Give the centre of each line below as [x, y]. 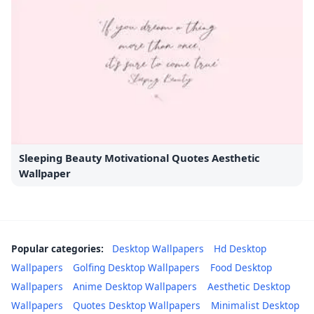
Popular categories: [57, 249]
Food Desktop [241, 268]
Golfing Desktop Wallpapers [137, 268]
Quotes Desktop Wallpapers [137, 306]
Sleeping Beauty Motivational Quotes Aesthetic [140, 158]
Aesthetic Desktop [248, 287]
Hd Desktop [240, 249]
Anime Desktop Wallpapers [135, 287]
